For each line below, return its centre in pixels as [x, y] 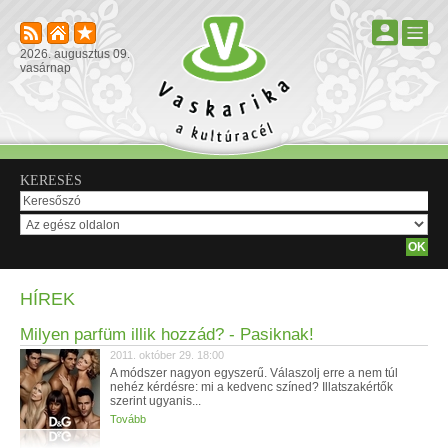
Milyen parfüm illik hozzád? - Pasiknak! [167, 334]
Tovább [128, 419]
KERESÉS [51, 180]
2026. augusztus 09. [75, 54]
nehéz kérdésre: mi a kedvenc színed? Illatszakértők [251, 387]
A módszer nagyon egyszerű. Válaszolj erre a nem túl [254, 373]
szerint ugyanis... [155, 401]
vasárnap [45, 68]
